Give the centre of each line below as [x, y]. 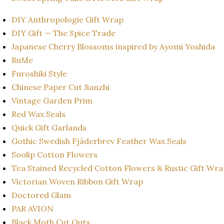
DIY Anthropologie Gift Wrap [67, 19]
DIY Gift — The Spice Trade [63, 33]
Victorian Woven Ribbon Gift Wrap [78, 181]
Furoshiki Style [39, 73]
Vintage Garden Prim [52, 100]
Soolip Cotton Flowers [55, 154]
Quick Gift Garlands [49, 127]
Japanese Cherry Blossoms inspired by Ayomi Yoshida [113, 46]
